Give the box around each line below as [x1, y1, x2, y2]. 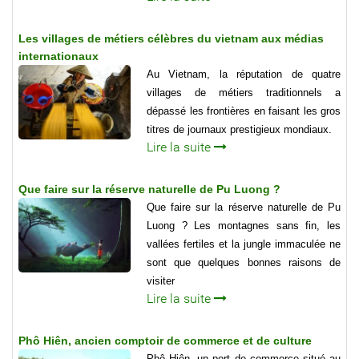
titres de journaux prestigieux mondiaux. [147, 123, 332, 135]
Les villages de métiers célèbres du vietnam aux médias [18, 31, 324, 45]
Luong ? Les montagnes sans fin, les [147, 219, 341, 232]
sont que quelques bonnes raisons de [147, 256, 341, 268]
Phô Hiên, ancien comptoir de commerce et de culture [18, 333, 312, 347]
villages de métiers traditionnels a [147, 86, 341, 99]
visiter [147, 274, 175, 287]
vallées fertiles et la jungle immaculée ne [147, 237, 341, 250]
